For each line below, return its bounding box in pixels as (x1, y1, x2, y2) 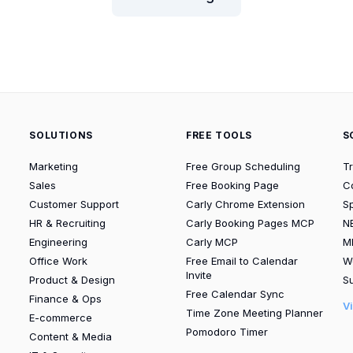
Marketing (29, 159, 79, 173)
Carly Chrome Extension (185, 197, 305, 210)
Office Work (29, 254, 88, 267)
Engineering (29, 235, 88, 248)
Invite (185, 268, 212, 281)
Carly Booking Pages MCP (185, 216, 314, 229)
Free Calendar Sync (185, 287, 284, 300)
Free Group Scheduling (185, 159, 300, 173)
